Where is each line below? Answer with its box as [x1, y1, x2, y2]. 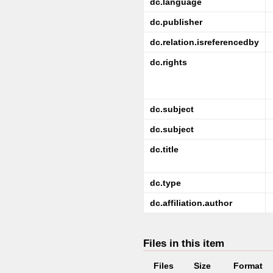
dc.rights [150, 57, 187, 67]
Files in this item [143, 237, 224, 249]
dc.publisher [150, 17, 202, 27]
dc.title [150, 144, 179, 154]
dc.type [150, 178, 181, 188]
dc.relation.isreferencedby [150, 37, 259, 47]
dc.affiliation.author [150, 198, 232, 208]
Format [233, 261, 263, 271]
